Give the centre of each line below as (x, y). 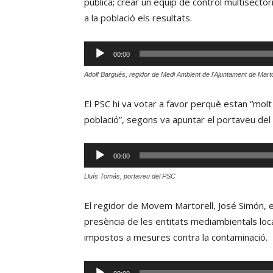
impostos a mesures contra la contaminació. (176, 237)
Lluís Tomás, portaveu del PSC (130, 176)
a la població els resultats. (138, 18)
